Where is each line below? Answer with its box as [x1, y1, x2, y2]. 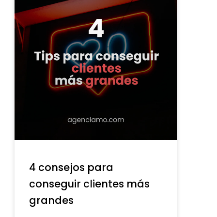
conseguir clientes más [29, 176, 150, 191]
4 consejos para [29, 160, 113, 174]
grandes [29, 193, 74, 207]
